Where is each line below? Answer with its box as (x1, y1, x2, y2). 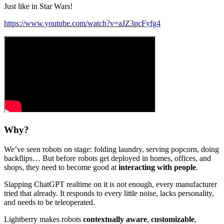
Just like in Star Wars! (4, 2, 72, 11)
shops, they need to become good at (4, 162, 118, 171)
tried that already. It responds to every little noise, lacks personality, (4, 188, 214, 197)
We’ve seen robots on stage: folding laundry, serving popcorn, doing (4, 144, 219, 153)
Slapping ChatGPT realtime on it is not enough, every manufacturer (4, 179, 217, 188)
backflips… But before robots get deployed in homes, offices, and (4, 153, 211, 162)
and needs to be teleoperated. (4, 197, 95, 206)
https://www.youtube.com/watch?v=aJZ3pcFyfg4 (4, 19, 160, 28)
